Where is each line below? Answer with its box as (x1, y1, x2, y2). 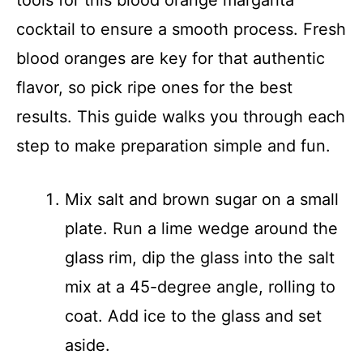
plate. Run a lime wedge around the (65, 219, 338, 239)
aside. (65, 335, 110, 356)
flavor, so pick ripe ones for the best (16, 78, 293, 98)
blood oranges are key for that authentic (16, 49, 325, 69)
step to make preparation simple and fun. (16, 136, 331, 156)
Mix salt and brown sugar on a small (65, 190, 339, 210)
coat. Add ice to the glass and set (65, 306, 322, 327)
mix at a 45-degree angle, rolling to (65, 277, 335, 297)
